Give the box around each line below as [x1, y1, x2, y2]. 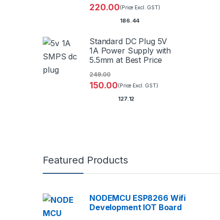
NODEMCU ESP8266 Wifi [89, 193, 186, 203]
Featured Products [43, 154, 128, 166]
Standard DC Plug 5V [89, 36, 167, 47]
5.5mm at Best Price [89, 55, 163, 65]
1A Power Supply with [89, 46, 171, 56]
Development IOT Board [89, 202, 182, 213]
